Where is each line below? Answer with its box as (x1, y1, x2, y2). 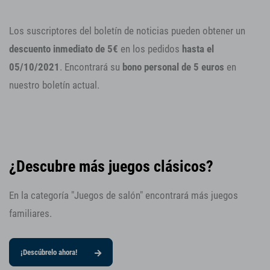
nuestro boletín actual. (9, 79, 99, 92)
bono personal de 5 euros (122, 61, 224, 74)
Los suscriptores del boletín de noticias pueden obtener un (9, 25, 245, 37)
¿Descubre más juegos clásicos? (9, 157, 213, 175)
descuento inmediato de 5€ (9, 43, 118, 55)
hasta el (182, 43, 214, 55)
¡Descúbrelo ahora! (20, 248, 80, 257)
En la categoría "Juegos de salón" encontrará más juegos (9, 189, 238, 202)
